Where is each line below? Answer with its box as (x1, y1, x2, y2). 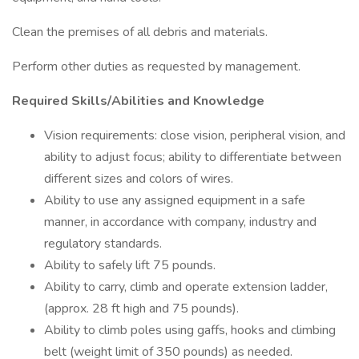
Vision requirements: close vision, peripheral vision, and (44, 127, 345, 144)
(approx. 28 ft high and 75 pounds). (44, 300, 242, 317)
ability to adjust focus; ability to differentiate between (44, 148, 341, 166)
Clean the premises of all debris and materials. (12, 23, 268, 41)
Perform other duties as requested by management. (12, 58, 301, 75)
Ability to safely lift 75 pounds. (44, 256, 216, 274)
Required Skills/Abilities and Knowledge (12, 92, 264, 110)
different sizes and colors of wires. (44, 170, 233, 188)
